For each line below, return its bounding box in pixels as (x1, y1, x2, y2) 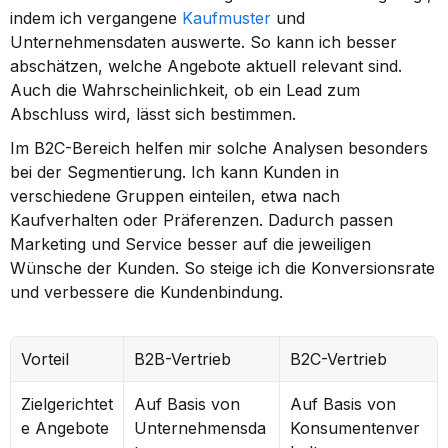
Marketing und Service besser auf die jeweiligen (10, 234, 371, 254)
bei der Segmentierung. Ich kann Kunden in (10, 162, 339, 182)
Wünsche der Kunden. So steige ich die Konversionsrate (10, 258, 435, 278)
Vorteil (21, 349, 69, 369)
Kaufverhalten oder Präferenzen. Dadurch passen (10, 210, 393, 230)
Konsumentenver (290, 418, 420, 438)
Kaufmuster (182, 8, 271, 28)
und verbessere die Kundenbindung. (10, 282, 283, 302)
